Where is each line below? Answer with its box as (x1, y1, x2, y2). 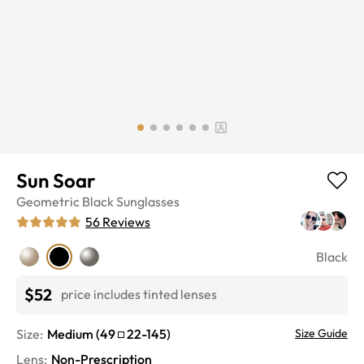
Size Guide (295, 325, 348, 340)
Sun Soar (16, 167, 95, 193)
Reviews (102, 213, 150, 230)
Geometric (16, 193, 80, 210)
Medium (47, 325, 93, 342)
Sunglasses (116, 193, 180, 210)
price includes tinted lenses (61, 286, 217, 303)
